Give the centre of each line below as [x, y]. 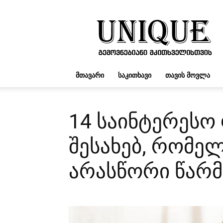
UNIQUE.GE [172, 19]
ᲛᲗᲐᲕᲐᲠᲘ [90, 75]
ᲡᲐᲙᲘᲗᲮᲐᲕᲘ [135, 75]
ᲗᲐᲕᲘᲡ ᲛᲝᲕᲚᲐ [188, 75]
